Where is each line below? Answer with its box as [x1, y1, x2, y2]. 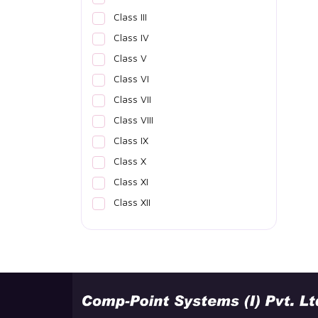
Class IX [114, 133, 148, 146]
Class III [114, 10, 147, 23]
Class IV [114, 31, 149, 43]
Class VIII [114, 113, 153, 126]
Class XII [114, 195, 150, 208]
